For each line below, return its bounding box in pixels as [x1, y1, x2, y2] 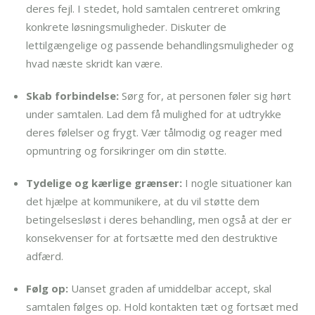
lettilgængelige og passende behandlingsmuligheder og [26, 37, 295, 52]
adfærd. [26, 248, 64, 263]
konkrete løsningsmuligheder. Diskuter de [26, 19, 227, 34]
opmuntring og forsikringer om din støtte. [26, 143, 227, 157]
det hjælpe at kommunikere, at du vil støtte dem [26, 193, 260, 208]
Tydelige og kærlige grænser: [26, 175, 183, 190]
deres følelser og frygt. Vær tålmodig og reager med [26, 124, 283, 139]
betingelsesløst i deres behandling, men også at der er [26, 212, 292, 226]
